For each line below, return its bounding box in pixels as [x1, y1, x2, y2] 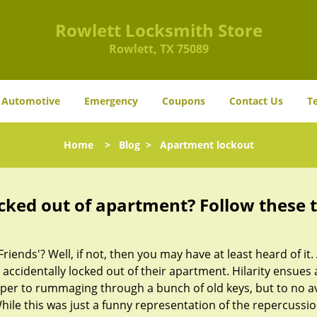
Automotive [1, 94, 60, 108]
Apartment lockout [159, 138, 254, 151]
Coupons [162, 94, 205, 108]
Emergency [84, 94, 138, 108]
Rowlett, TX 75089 [108, 41, 209, 57]
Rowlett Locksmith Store [54, 18, 263, 42]
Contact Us [229, 94, 283, 108]
